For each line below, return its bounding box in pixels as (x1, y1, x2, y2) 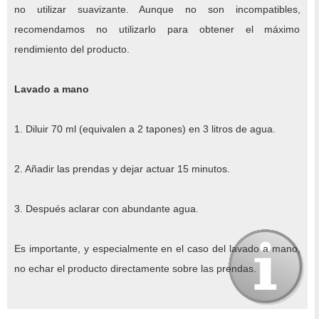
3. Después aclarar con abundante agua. (14, 202, 199, 214)
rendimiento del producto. (14, 43, 130, 55)
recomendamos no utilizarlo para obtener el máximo (14, 23, 300, 35)
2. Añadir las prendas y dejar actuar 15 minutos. (14, 162, 233, 174)
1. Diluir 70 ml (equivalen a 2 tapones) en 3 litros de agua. (14, 122, 278, 135)
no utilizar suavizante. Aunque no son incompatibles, (14, 3, 300, 15)
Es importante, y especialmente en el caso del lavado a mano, (14, 242, 300, 254)
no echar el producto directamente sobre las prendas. (14, 262, 259, 274)
